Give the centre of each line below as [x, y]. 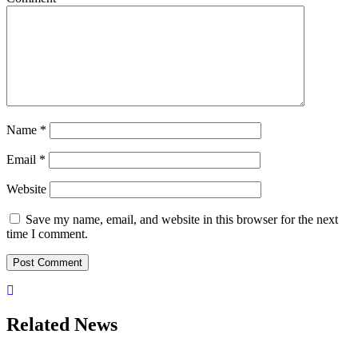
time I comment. [47, 234]
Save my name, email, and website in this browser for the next [182, 220]
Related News [62, 325]
